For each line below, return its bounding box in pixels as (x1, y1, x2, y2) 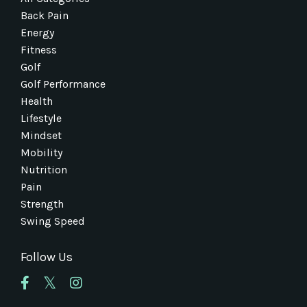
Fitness (21, 42, 57, 56)
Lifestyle (21, 111, 62, 125)
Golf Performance (21, 77, 106, 90)
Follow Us (21, 249, 73, 265)
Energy (21, 25, 54, 39)
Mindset (21, 128, 62, 142)
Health (21, 94, 53, 108)
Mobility (21, 145, 62, 159)
